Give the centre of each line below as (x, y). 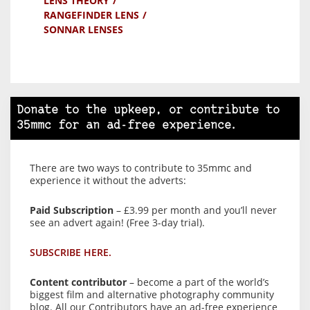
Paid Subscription (72, 210)
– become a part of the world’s (198, 282)
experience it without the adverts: (108, 180)
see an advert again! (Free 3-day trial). (117, 222)
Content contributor (78, 282)
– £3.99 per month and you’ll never (195, 210)
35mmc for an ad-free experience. (127, 126)
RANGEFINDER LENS (91, 15)
